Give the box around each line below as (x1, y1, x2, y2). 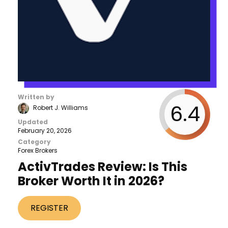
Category (18, 137, 51, 146)
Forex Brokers (18, 146, 58, 155)
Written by (18, 92, 54, 101)
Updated (18, 117, 48, 126)
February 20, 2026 (18, 126, 72, 135)
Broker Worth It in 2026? (18, 172, 164, 189)
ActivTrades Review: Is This (18, 158, 187, 175)
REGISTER (31, 202, 68, 214)
